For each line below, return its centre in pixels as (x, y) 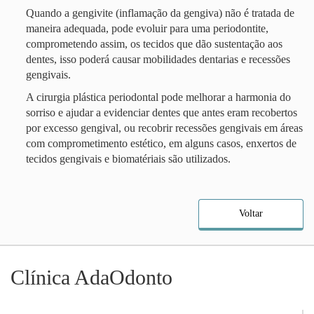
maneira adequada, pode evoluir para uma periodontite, (147, 29)
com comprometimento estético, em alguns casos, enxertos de (161, 144)
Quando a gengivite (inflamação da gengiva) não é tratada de (160, 13)
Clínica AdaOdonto (91, 278)
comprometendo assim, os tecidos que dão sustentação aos (154, 44)
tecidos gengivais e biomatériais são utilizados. (128, 159)
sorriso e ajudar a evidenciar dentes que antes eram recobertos (162, 113)
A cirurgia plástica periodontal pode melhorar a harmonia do (158, 97)
